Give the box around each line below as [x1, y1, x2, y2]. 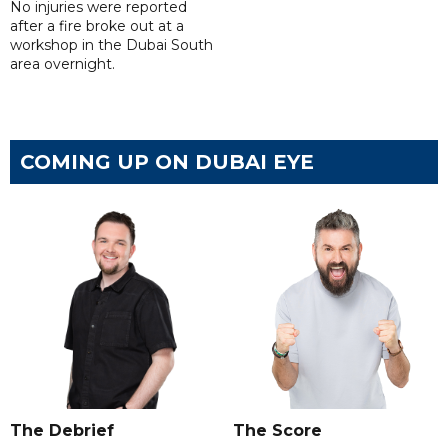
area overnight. [10, 54, 115, 73]
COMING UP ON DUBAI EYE [20, 149, 314, 174]
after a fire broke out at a [10, 16, 184, 35]
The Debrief [10, 421, 114, 441]
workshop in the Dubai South [10, 35, 213, 54]
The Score [232, 421, 322, 441]
